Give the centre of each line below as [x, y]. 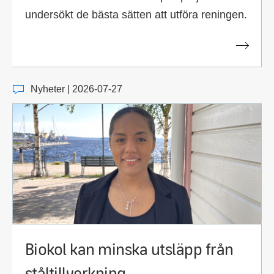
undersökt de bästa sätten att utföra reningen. [136, 15]
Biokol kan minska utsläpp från [129, 248]
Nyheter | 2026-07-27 [76, 89]
